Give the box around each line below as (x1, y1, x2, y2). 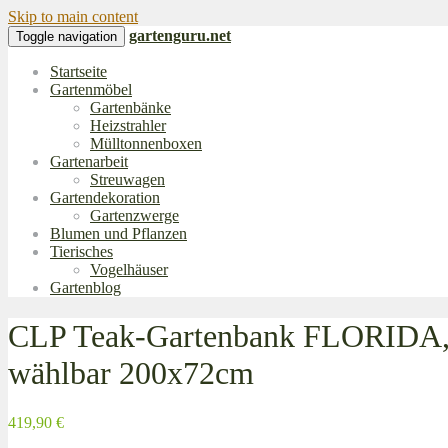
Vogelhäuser (90, 261, 168, 278)
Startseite (50, 63, 107, 80)
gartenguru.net (129, 27, 231, 44)
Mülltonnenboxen (90, 135, 202, 152)
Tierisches (50, 243, 113, 260)
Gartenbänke (90, 99, 171, 116)
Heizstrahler (90, 117, 166, 134)
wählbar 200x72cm (8, 355, 254, 392)
